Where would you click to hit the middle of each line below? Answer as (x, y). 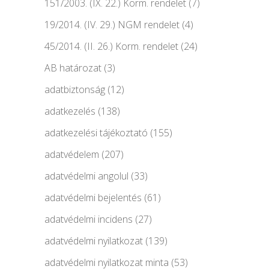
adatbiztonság (75, 89)
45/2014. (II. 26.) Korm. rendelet (111, 46)
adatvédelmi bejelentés (93, 197)
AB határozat (73, 68)
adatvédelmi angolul (86, 176)
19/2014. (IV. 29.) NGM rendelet (112, 24)
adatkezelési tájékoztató (96, 132)
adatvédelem (72, 154)
